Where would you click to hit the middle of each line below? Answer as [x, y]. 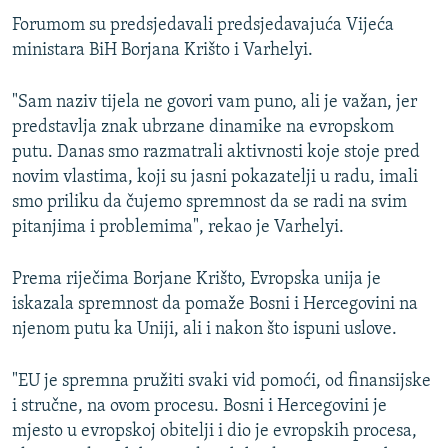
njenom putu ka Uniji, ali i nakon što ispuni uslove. [204, 330]
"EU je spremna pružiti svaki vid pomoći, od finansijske [221, 382]
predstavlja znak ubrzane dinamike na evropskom [203, 128]
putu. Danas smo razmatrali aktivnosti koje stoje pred [216, 153]
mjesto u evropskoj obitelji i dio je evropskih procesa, [214, 432]
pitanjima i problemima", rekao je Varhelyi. [178, 228]
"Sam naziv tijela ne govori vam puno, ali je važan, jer [214, 103]
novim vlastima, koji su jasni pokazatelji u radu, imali [215, 178]
